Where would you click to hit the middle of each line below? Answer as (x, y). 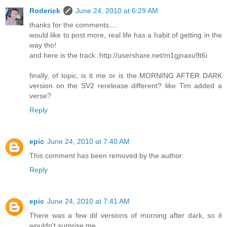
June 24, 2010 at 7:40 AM (88, 142)
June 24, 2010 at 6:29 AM (117, 11)
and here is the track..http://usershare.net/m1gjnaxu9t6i (118, 55)
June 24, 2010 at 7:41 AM (88, 201)
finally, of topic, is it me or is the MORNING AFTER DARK (126, 76)
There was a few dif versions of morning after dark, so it (126, 216)
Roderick (45, 11)
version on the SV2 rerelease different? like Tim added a (126, 86)
